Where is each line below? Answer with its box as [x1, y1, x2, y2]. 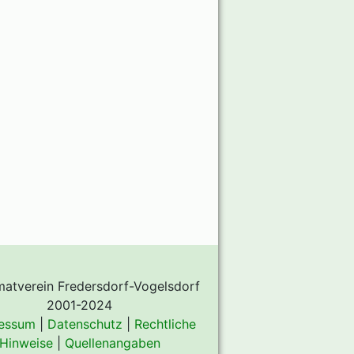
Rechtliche [134, 316, 197, 332]
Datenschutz [47, 316, 123, 332]
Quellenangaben [64, 335, 160, 351]
